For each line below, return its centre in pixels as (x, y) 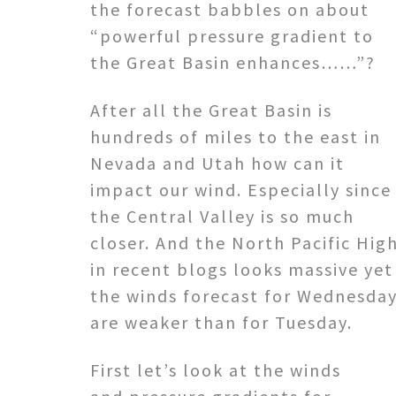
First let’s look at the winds (216, 369)
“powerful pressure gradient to (232, 35)
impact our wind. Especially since (241, 189)
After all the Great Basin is (211, 110)
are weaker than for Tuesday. (221, 322)
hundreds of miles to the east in (236, 136)
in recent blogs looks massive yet (242, 269)
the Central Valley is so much (222, 216)
